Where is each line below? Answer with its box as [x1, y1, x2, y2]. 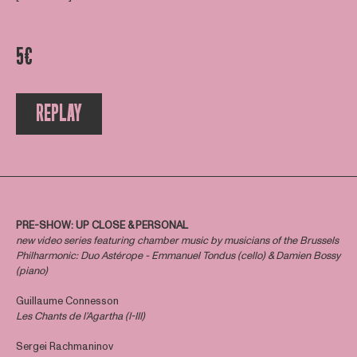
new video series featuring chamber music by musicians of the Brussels [15, 233, 339, 248]
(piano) [15, 263, 48, 278]
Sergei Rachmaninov [15, 339, 113, 355]
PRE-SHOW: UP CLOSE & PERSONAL [15, 218, 188, 233]
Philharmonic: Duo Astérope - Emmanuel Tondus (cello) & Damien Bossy [15, 248, 340, 263]
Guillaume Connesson [15, 294, 119, 309]
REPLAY [35, 100, 82, 126]
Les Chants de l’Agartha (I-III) [15, 309, 145, 324]
